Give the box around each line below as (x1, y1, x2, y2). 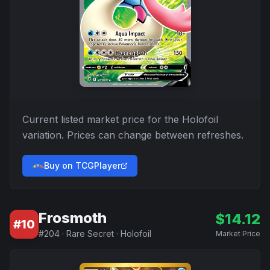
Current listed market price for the (22, 113, 182, 125)
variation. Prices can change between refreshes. (22, 129, 243, 141)
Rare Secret (66, 228, 114, 239)
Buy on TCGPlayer (44, 160, 121, 171)
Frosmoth (39, 209, 107, 227)
